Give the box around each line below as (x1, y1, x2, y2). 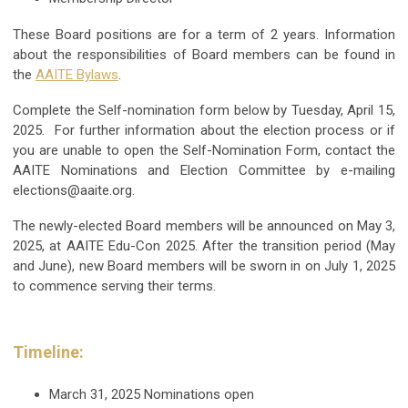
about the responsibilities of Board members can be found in (13, 46, 395, 63)
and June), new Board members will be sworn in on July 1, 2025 (13, 257, 395, 274)
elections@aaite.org (13, 181, 132, 199)
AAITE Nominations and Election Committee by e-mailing (13, 161, 395, 178)
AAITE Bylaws (36, 66, 118, 83)
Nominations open (144, 385, 254, 403)
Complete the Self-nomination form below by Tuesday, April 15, (13, 101, 395, 118)
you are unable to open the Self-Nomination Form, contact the (13, 141, 395, 158)
